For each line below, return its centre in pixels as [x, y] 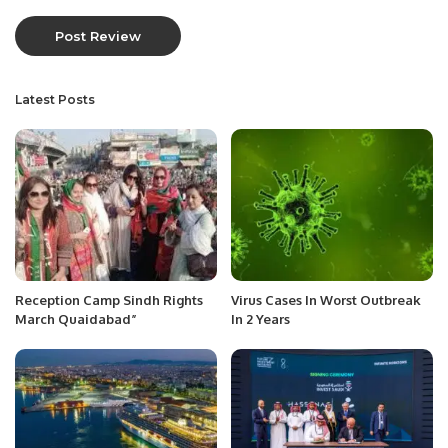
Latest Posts [55, 100]
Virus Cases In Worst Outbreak [326, 299]
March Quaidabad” [76, 318]
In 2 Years [260, 318]
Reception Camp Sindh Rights [109, 299]
